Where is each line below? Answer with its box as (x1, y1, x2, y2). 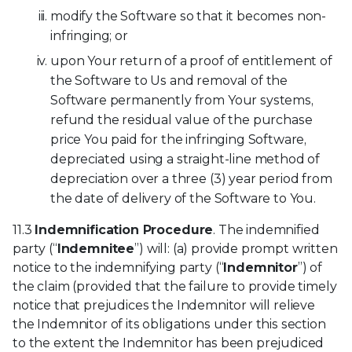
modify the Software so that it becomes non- (50, 9, 327, 24)
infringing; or (50, 28, 128, 44)
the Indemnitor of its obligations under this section (13, 317, 326, 332)
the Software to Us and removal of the (50, 73, 288, 89)
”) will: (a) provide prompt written (134, 241, 338, 257)
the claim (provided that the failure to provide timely (13, 279, 337, 295)
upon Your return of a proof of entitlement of (50, 53, 332, 69)
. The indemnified (213, 222, 320, 238)
